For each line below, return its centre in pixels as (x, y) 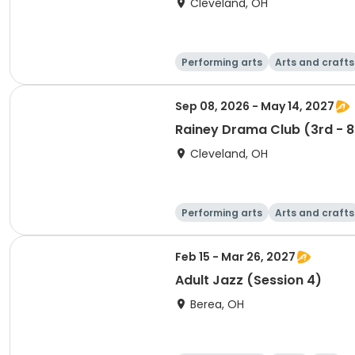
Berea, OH (217, 304)
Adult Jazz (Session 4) (248, 280)
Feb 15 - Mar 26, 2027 (235, 257)
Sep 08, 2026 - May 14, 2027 (255, 106)
